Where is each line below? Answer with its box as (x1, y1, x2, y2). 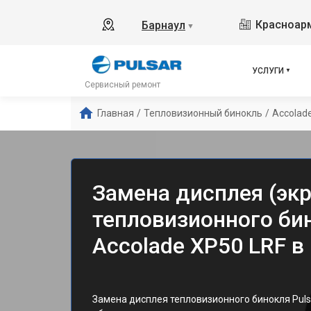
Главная (97, 108, 134, 119)
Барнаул (142, 19, 185, 32)
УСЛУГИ (252, 66, 284, 76)
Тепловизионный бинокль (144, 108, 262, 119)
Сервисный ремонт (85, 80, 160, 90)
